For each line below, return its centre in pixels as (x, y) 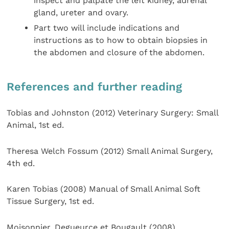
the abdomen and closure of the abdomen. (119, 53)
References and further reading (95, 87)
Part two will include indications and (107, 28)
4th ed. (21, 163)
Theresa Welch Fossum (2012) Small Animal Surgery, (110, 151)
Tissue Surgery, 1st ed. (51, 201)
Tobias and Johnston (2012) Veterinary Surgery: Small (113, 113)
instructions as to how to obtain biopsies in (121, 40)
